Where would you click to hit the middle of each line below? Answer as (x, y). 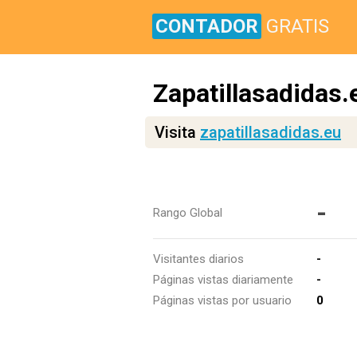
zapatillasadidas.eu (271, 132)
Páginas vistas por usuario (222, 300)
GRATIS (298, 26)
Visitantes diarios (198, 259)
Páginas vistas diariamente (223, 280)
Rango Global (188, 213)
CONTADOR (207, 26)
